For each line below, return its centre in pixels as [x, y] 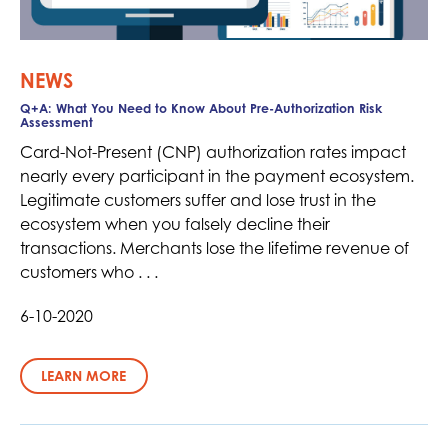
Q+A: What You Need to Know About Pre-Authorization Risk [201, 108]
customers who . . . [89, 271]
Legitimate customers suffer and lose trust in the [198, 199]
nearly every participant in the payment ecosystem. [217, 175]
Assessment [56, 122]
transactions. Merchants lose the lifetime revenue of [214, 247]
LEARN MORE [84, 376]
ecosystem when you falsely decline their [175, 223]
